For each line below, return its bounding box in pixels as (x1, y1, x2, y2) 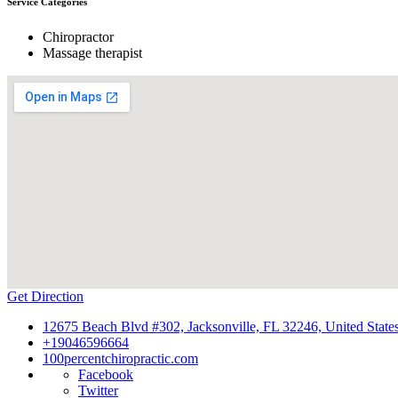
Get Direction (7, 288, 84, 304)
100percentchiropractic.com (43, 350, 198, 366)
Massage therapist (43, 44, 142, 60)
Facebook (78, 366, 133, 382)
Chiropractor (43, 28, 114, 44)
